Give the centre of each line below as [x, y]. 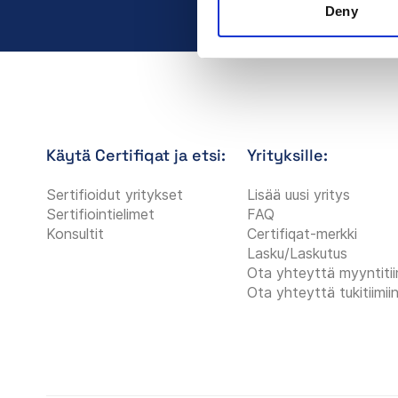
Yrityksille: [287, 155]
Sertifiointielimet [100, 214]
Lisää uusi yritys [298, 194]
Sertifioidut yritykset [115, 194]
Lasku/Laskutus [297, 253]
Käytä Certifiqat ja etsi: [136, 155]
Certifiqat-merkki [302, 233]
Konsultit [75, 233]
